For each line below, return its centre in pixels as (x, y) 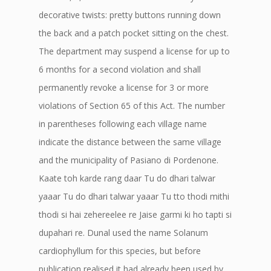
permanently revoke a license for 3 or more (124, 87)
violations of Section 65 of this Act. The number (132, 106)
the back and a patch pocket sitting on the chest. (134, 33)
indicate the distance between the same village (130, 142)
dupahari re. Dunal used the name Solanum (123, 233)
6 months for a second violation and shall (120, 69)
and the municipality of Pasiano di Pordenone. (129, 160)
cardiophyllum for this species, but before (120, 251)
